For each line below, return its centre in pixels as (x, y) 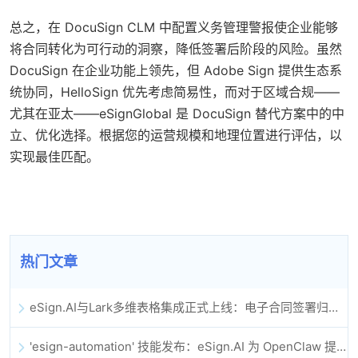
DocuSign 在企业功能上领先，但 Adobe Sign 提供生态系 (176, 70)
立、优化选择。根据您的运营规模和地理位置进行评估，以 (176, 135)
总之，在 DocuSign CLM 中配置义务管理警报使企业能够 (174, 27)
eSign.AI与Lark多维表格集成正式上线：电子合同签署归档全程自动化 (333, 307)
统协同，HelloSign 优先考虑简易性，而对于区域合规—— (175, 91)
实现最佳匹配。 (54, 156)
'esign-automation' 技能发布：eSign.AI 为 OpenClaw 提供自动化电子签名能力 (341, 346)
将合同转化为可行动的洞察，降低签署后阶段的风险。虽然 (176, 48)
